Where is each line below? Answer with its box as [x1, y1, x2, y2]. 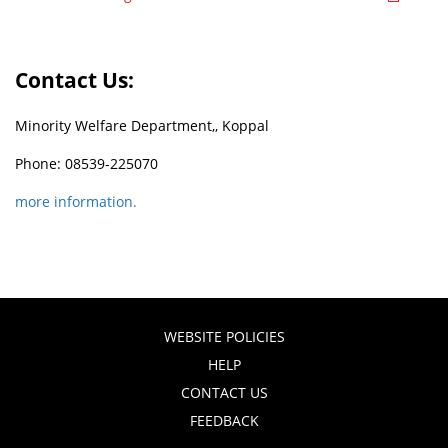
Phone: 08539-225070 [15, 154, 159, 173]
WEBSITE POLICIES [163, 327, 285, 346]
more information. [15, 192, 138, 211]
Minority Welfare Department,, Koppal [15, 116, 270, 135]
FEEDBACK [189, 411, 259, 430]
